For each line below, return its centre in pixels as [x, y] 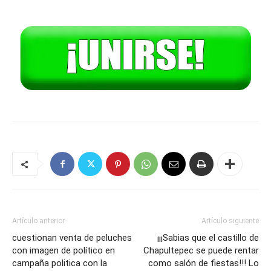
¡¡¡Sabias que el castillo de [208, 238]
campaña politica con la [60, 263]
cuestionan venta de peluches [72, 238]
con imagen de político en [64, 251]
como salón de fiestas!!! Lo [204, 263]
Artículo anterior [38, 221]
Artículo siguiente [230, 221]
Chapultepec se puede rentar [201, 251]
